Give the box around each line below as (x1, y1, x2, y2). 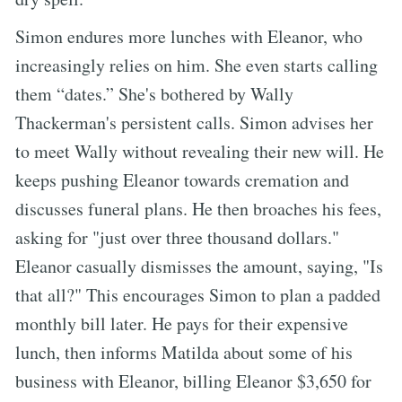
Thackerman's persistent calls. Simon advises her (15, 109, 373, 135)
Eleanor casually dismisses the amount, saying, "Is (15, 253, 383, 278)
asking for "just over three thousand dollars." (15, 224, 339, 249)
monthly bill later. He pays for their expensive (15, 310, 348, 336)
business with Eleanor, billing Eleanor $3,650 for (15, 368, 371, 393)
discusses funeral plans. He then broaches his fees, (15, 196, 381, 221)
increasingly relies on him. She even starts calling (15, 52, 378, 77)
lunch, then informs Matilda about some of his (15, 339, 353, 364)
